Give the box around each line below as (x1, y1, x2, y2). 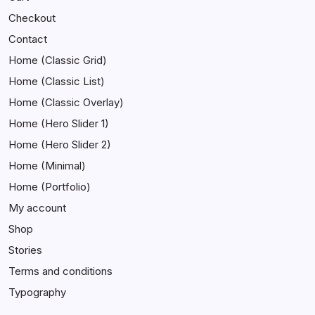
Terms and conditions (8, 264, 112, 278)
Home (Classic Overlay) (8, 96, 124, 110)
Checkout (8, 11, 56, 25)
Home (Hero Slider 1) (8, 117, 109, 131)
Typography (8, 285, 66, 300)
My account (8, 201, 66, 215)
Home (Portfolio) (8, 180, 91, 194)
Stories (8, 243, 42, 257)
